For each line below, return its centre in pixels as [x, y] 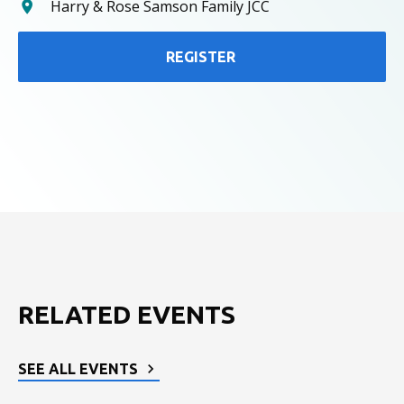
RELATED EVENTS [127, 314]
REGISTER [200, 57]
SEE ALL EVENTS [78, 369]
